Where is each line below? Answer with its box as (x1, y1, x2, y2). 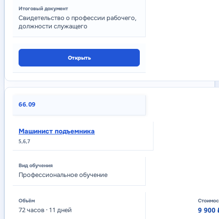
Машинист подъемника (19, 127, 95, 136)
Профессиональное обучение (19, 171, 108, 179)
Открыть (67, 54, 91, 61)
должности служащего (19, 22, 88, 31)
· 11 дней (44, 206, 72, 215)
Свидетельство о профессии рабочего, (19, 14, 136, 22)
